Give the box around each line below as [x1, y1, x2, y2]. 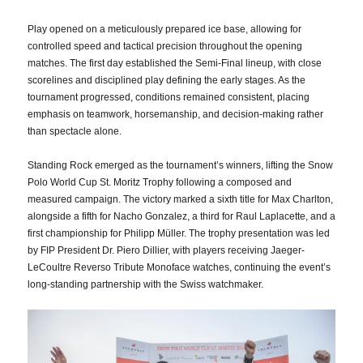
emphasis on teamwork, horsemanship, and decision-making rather [28, 109, 323, 121]
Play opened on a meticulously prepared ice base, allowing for [28, 23, 301, 36]
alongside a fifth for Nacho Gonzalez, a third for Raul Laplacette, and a [28, 211, 335, 223]
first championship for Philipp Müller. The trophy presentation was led [28, 228, 330, 240]
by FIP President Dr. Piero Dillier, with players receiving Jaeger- [28, 245, 305, 257]
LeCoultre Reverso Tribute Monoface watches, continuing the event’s [28, 262, 331, 274]
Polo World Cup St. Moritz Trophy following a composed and [28, 177, 292, 189]
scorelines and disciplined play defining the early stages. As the [28, 75, 305, 87]
